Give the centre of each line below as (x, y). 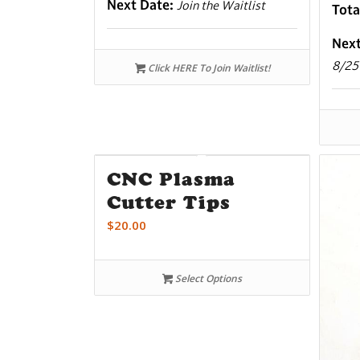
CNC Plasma (172, 179)
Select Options (208, 278)
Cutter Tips (169, 202)
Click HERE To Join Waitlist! (207, 67)
